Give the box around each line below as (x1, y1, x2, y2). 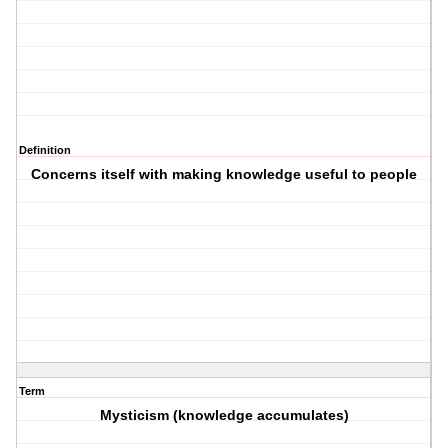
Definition (19, 144, 71, 157)
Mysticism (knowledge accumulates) (99, 407, 349, 424)
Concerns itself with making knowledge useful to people (31, 166, 418, 183)
